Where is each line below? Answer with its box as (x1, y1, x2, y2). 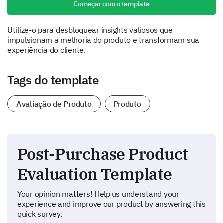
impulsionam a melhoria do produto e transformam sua (7, 35, 200, 45)
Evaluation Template (17, 163, 172, 184)
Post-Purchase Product (17, 143, 188, 164)
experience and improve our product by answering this (17, 199, 206, 209)
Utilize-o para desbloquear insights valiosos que (7, 25, 173, 35)
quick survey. (17, 209, 62, 219)
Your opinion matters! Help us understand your (17, 189, 179, 199)
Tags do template (7, 72, 99, 88)
